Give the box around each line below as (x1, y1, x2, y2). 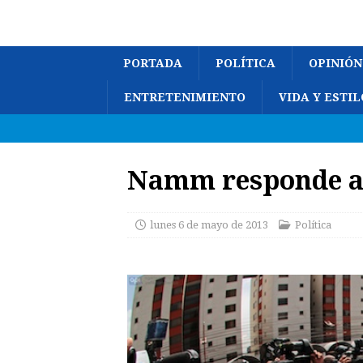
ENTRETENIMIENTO (124, 91, 246, 104)
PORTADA (123, 57, 182, 70)
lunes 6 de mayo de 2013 (150, 219, 268, 231)
